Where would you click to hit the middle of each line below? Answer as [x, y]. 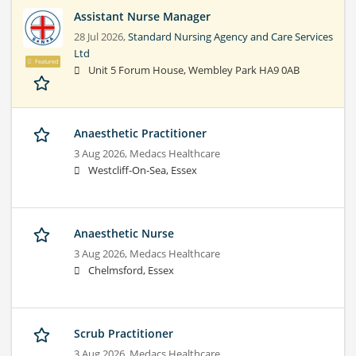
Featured [45, 61]
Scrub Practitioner [124, 334]
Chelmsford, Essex [131, 271]
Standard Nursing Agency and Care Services [230, 37]
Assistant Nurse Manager [142, 17]
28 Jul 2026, [101, 37]
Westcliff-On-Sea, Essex [143, 171]
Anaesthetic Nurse [124, 234]
